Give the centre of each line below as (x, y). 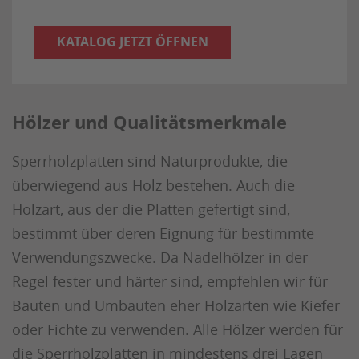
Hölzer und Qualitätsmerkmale (149, 123)
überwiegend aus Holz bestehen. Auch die (153, 186)
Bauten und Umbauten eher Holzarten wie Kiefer (176, 306)
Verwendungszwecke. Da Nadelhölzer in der (160, 258)
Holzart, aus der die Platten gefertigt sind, (151, 210)
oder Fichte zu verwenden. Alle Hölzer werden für (177, 330)
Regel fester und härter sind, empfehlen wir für (170, 282)
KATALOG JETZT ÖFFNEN (133, 42)
